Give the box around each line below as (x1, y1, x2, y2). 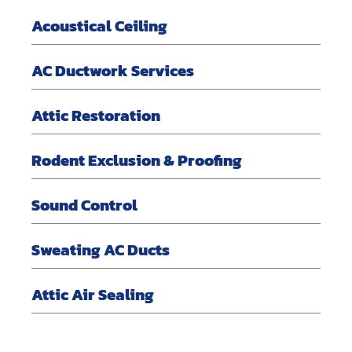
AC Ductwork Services (31, 58, 194, 82)
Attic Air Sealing (31, 282, 154, 306)
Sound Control (31, 192, 137, 217)
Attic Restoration (31, 103, 160, 127)
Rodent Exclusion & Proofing (31, 148, 242, 172)
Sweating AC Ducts (31, 237, 170, 262)
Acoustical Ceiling (31, 13, 167, 38)
